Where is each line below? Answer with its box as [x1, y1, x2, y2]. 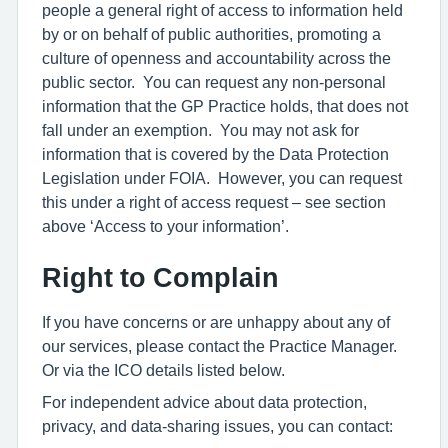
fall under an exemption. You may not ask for [42, 122, 359, 138]
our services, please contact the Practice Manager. [42, 338, 401, 354]
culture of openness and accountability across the [42, 50, 391, 66]
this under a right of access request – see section [42, 194, 386, 210]
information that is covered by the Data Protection [42, 146, 389, 162]
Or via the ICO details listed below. [42, 362, 285, 378]
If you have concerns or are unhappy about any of [42, 314, 390, 330]
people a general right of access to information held [42, 2, 403, 18]
